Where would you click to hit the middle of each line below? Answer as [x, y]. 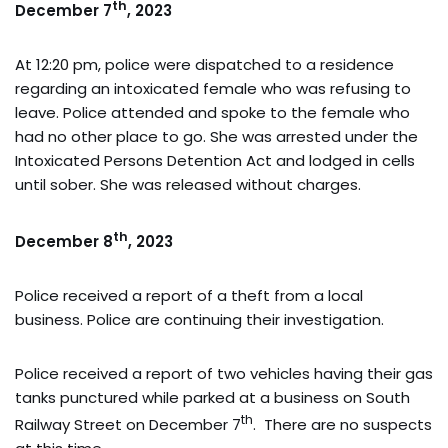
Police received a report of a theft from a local [189, 295]
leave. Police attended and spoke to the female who [212, 112]
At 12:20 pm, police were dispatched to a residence [204, 64]
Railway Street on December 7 [128, 424]
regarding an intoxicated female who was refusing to [213, 88]
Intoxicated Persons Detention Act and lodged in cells [215, 160]
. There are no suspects [342, 424]
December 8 [64, 241]
